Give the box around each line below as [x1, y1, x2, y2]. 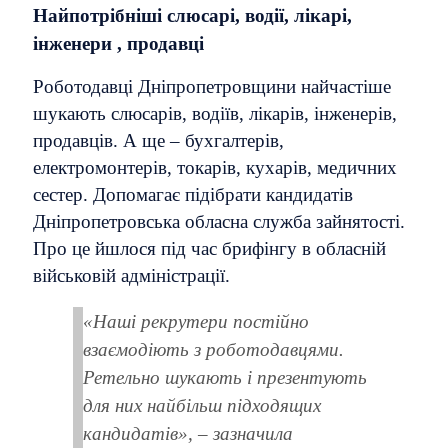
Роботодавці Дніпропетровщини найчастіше [33, 76, 391, 97]
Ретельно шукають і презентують [83, 366, 367, 388]
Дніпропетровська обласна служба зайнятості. [33, 211, 405, 232]
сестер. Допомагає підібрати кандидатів [33, 184, 353, 205]
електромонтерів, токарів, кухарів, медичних [33, 157, 397, 178]
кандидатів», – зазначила [83, 422, 293, 444]
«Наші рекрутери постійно [83, 310, 309, 332]
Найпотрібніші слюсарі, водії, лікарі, [33, 5, 352, 26]
